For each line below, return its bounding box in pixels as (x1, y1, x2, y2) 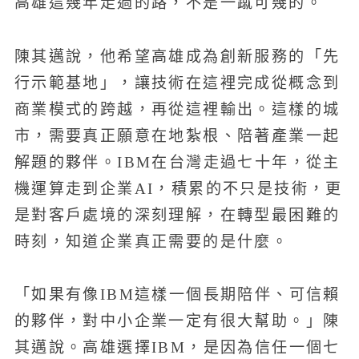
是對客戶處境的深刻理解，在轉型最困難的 (14, 206, 341, 224)
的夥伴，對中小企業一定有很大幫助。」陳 (14, 313, 341, 330)
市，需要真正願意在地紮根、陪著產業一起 (14, 127, 341, 144)
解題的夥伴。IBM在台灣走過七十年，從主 (14, 153, 341, 171)
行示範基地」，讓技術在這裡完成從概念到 (14, 74, 341, 91)
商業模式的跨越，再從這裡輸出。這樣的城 (14, 100, 341, 118)
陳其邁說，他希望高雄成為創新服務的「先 (14, 47, 341, 65)
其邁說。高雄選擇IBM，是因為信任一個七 (14, 339, 341, 357)
